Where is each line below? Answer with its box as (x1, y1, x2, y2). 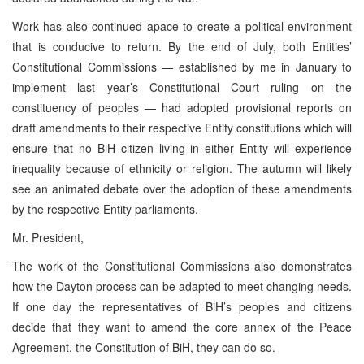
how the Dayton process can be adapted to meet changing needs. (12, 277, 352, 294)
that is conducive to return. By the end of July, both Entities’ (12, 37, 352, 54)
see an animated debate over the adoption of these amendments (12, 180, 352, 197)
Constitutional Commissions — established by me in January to (12, 58, 352, 75)
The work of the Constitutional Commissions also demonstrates (12, 257, 352, 274)
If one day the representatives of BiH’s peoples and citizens (12, 297, 352, 314)
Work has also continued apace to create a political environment (12, 17, 352, 34)
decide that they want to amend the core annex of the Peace (12, 318, 352, 335)
